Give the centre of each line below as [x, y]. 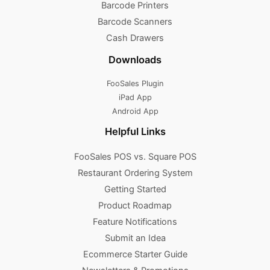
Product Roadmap [135, 205]
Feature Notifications [135, 221]
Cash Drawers [135, 38]
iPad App [135, 98]
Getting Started [135, 189]
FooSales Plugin [135, 84]
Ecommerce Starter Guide [135, 254]
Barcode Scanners [135, 21]
